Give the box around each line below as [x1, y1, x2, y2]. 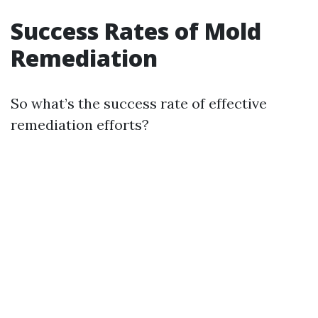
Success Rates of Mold [11, 15, 261, 46]
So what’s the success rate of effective [11, 94, 267, 112]
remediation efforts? [11, 115, 149, 133]
